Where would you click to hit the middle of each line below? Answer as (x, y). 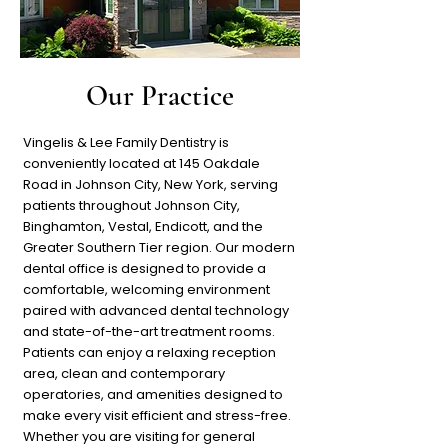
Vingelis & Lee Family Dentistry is (126, 142)
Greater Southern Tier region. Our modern (159, 247)
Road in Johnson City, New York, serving (150, 184)
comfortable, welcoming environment (146, 289)
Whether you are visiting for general (139, 436)
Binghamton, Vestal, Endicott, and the (143, 226)
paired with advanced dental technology (156, 310)
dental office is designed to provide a (144, 268)
